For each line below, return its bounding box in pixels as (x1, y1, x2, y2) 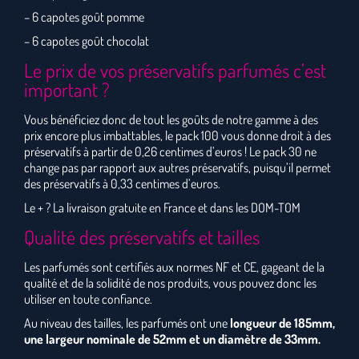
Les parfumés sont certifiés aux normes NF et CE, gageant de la (24, 259, 325, 275)
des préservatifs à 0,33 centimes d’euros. (24, 175, 220, 192)
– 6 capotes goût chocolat (24, 33, 149, 49)
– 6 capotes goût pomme (24, 9, 144, 25)
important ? (24, 77, 110, 102)
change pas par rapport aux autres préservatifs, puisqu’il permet (24, 159, 331, 175)
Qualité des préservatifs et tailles (24, 224, 260, 249)
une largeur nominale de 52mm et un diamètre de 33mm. (24, 331, 321, 347)
